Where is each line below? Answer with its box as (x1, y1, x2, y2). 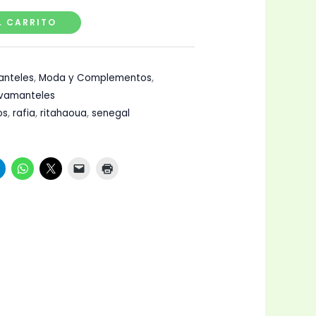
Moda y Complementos (39, 71, 152, 85)
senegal (92, 107, 130, 121)
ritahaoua (40, 107, 87, 121)
